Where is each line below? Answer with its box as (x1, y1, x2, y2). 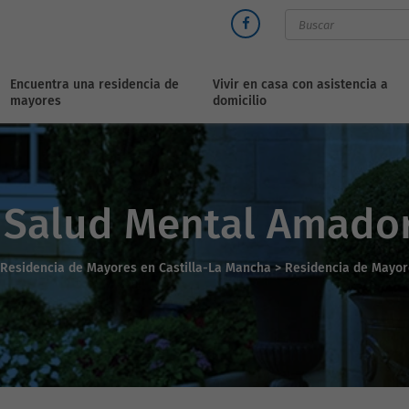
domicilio (213, 93, 267, 109)
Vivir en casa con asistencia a (213, 77, 389, 92)
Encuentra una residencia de (10, 77, 180, 92)
